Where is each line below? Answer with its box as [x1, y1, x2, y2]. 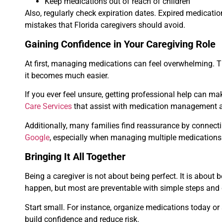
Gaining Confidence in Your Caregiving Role [25, 38, 216, 50]
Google [25, 132, 50, 142]
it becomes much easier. [25, 70, 109, 80]
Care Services [25, 102, 72, 111]
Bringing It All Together [25, 151, 125, 163]
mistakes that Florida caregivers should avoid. [25, 20, 185, 30]
